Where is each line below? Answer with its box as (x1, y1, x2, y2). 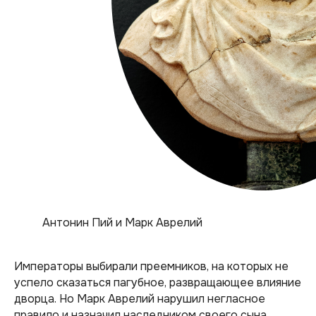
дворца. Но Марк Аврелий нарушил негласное (14, 291, 265, 306)
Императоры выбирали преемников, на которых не (14, 259, 288, 274)
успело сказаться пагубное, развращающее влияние (14, 275, 301, 290)
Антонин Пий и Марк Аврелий (42, 215, 202, 230)
